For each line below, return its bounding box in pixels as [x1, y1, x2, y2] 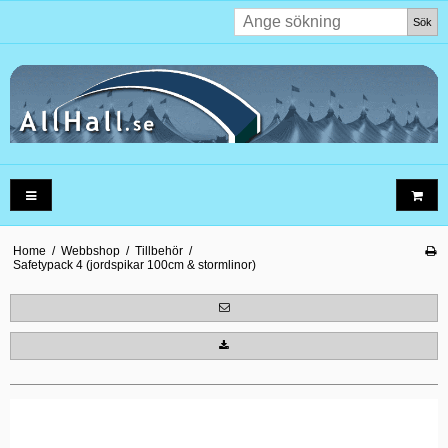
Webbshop [60, 244, 120, 258]
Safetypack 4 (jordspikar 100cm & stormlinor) [12, 258, 256, 272]
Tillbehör [134, 244, 183, 258]
